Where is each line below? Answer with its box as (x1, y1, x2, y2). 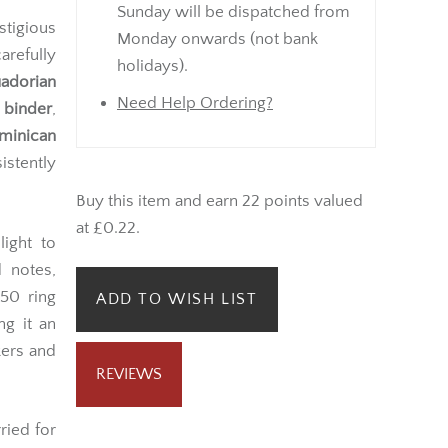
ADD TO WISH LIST (96, 290, 258, 309)
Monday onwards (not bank (117, 29, 318, 48)
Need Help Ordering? (117, 93, 273, 112)
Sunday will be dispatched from (117, 2, 350, 21)
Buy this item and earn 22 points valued (76, 191, 363, 210)
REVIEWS (96, 365, 162, 384)
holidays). (117, 56, 188, 75)
